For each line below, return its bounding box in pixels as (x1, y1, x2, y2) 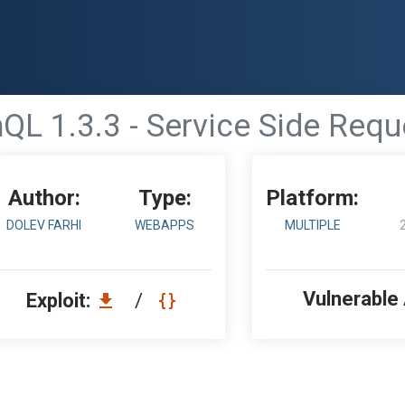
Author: (7, 185, 80, 211)
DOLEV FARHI (6, 218, 82, 232)
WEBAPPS (135, 218, 195, 232)
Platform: (266, 185, 360, 211)
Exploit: (26, 289, 95, 312)
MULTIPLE (284, 218, 341, 232)
